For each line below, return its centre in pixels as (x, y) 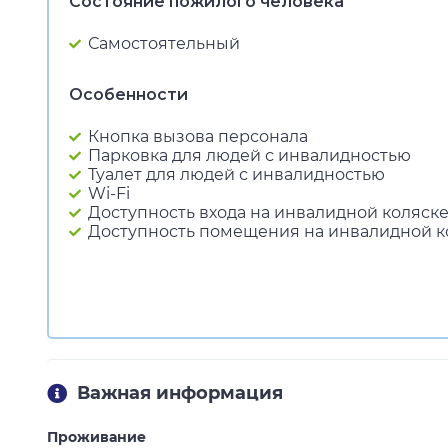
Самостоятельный (164, 43)
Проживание (96, 437)
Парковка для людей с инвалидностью (249, 155)
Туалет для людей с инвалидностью (236, 174)
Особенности (128, 94)
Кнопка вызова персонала (198, 136)
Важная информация (180, 393)
